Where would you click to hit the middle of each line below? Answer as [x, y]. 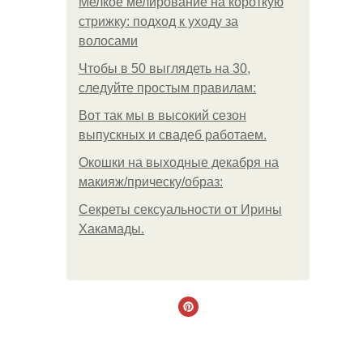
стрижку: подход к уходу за [158, 21]
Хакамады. [111, 229]
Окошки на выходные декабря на [179, 162]
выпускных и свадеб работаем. [173, 135]
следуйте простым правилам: [167, 88]
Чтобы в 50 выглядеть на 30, [164, 68]
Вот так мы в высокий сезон [162, 115]
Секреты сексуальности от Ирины [180, 209]
